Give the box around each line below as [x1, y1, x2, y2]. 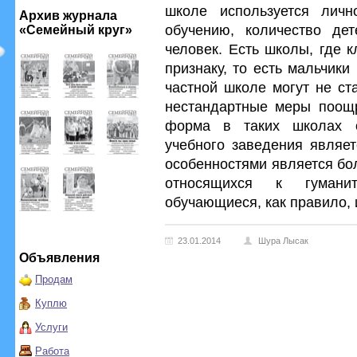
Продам [35, 273, 73, 285]
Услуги [35, 321, 68, 333]
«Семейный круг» [19, 23, 132, 37]
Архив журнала [19, 9, 117, 22]
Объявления [19, 251, 100, 265]
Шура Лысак [258, 236, 308, 245]
